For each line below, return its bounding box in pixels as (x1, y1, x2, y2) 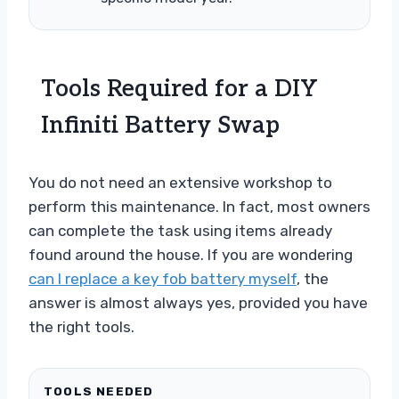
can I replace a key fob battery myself (28, 269, 297, 288)
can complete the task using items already (28, 221, 332, 240)
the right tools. (28, 317, 134, 336)
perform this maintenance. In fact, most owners (28, 197, 370, 216)
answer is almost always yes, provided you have (28, 293, 368, 312)
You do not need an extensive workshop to (28, 173, 332, 191)
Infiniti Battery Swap (41, 110, 280, 140)
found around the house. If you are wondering (28, 245, 353, 264)
